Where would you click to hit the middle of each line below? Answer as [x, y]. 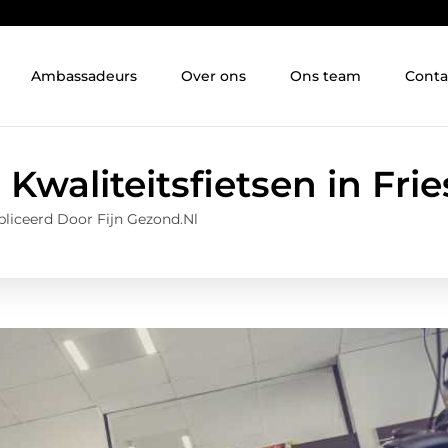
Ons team [326, 76]
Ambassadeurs [84, 76]
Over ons [214, 76]
